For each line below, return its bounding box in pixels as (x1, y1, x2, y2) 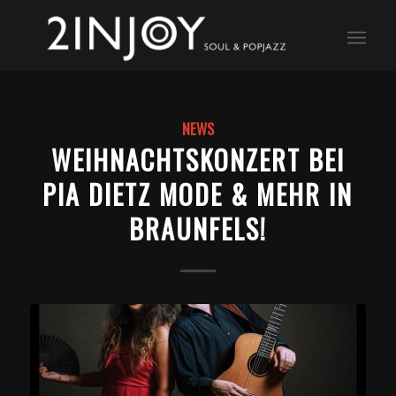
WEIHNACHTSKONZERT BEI (50, 140, 345, 179)
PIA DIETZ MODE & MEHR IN (42, 174, 354, 214)
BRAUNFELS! (128, 209, 267, 248)
